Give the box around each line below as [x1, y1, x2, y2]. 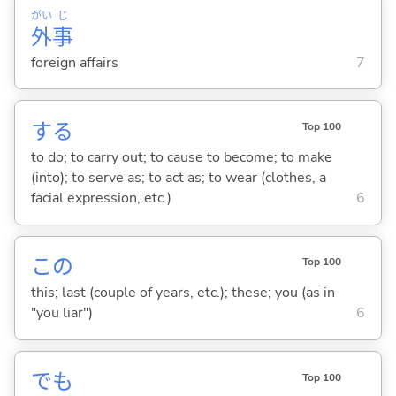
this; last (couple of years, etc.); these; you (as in [30, 283, 335, 303]
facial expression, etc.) [30, 188, 171, 209]
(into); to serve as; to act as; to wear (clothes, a [30, 168, 326, 188]
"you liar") [30, 303, 93, 324]
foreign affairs [30, 52, 118, 72]
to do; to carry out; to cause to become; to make [30, 148, 332, 168]
